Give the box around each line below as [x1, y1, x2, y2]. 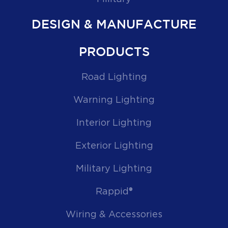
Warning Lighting [73, 96, 155, 105]
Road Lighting [81, 73, 147, 82]
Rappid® [95, 187, 133, 196]
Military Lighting [76, 164, 152, 174]
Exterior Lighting [75, 141, 153, 151]
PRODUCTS [78, 47, 150, 58]
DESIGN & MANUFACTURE [32, 19, 196, 31]
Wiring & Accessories [66, 210, 162, 219]
